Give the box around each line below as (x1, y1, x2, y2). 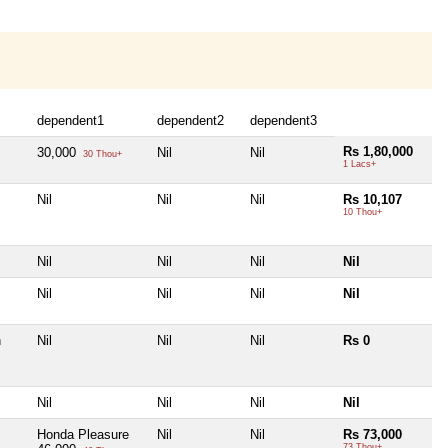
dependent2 (157, 112, 224, 128)
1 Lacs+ (343, 158, 376, 169)
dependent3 (250, 112, 317, 128)
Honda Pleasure (37, 426, 129, 442)
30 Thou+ (80, 148, 122, 159)
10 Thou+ (343, 206, 382, 217)
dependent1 (37, 112, 104, 128)
